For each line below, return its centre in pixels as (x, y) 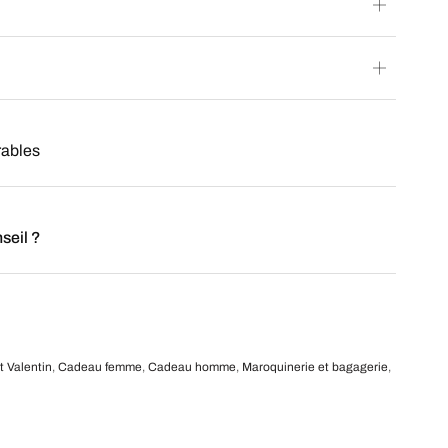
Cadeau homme (192, 366)
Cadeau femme (100, 366)
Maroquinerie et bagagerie (315, 366)
